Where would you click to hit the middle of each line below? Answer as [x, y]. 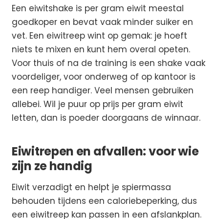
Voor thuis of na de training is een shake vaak [109, 63]
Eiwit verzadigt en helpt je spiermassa [91, 187]
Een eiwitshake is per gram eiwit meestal [98, 8]
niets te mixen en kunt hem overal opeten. [101, 49]
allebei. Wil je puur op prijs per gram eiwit [98, 104]
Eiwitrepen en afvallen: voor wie [105, 151]
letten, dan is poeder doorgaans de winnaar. [106, 118]
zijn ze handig [52, 166]
